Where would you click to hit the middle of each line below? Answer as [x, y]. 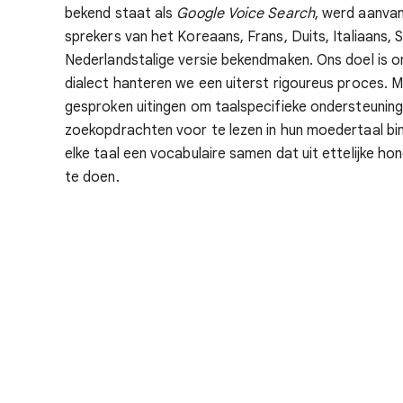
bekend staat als [121, 13]
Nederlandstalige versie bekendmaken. [189, 60]
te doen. [92, 177]
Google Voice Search [246, 13]
